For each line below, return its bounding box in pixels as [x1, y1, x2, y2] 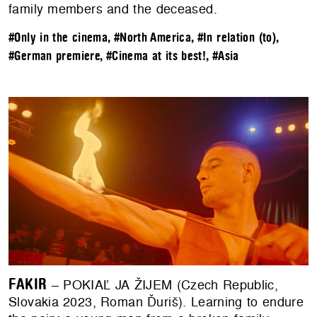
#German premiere [8, 50, 100, 64]
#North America [113, 31, 192, 45]
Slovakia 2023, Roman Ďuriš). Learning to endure [8, 293, 304, 311]
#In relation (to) [197, 31, 277, 45]
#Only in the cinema [8, 31, 108, 45]
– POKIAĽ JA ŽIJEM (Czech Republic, [47, 276, 279, 294]
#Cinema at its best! [105, 50, 207, 64]
